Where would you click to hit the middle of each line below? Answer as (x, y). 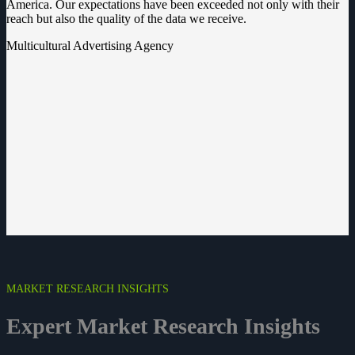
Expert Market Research (125, 326)
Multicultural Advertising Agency (90, 45)
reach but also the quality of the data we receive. (126, 18)
